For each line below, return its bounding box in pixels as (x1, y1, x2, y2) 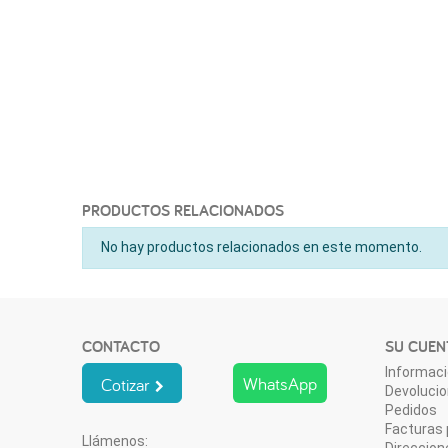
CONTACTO (82, 335, 161, 357)
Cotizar (100, 372, 155, 396)
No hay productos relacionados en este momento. (100, 239, 422, 256)
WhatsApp (243, 371, 318, 395)
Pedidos (384, 401, 437, 418)
